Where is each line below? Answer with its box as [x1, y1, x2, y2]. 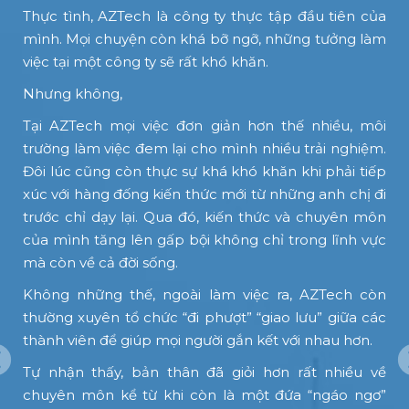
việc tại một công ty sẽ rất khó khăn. [23, 52, 268, 70]
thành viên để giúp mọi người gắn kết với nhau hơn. [23, 330, 372, 349]
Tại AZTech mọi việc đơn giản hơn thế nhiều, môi [23, 116, 386, 134]
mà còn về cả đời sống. [23, 253, 178, 271]
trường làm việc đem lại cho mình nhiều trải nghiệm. [23, 139, 386, 157]
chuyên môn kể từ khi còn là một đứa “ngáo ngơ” [23, 385, 386, 404]
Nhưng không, [23, 84, 122, 102]
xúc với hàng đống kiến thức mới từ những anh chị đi [23, 184, 386, 203]
